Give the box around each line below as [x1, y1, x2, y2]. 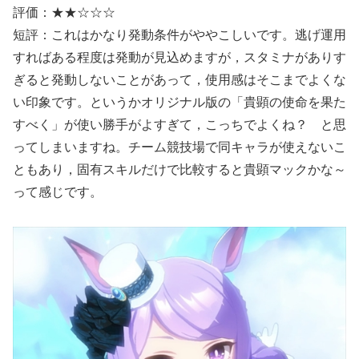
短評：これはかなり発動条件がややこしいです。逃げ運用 [13, 27, 346, 42]
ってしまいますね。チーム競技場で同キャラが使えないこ [13, 139, 346, 154]
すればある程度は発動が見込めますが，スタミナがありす [13, 50, 346, 64]
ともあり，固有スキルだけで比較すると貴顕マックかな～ [13, 162, 346, 176]
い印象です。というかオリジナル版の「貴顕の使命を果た [13, 95, 346, 109]
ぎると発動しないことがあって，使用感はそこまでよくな [13, 72, 346, 87]
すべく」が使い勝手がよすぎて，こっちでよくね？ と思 [13, 117, 346, 131]
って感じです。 [13, 184, 103, 199]
